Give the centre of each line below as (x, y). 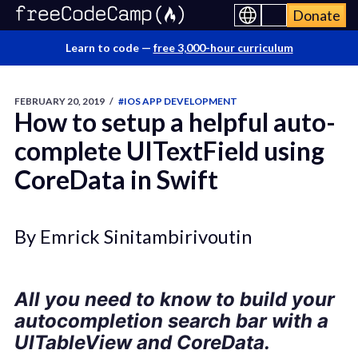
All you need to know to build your (174, 300)
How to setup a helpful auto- (175, 122)
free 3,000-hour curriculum (223, 48)
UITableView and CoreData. (142, 343)
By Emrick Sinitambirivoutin (133, 236)
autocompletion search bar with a (171, 321)
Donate (316, 15)
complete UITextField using (169, 151)
